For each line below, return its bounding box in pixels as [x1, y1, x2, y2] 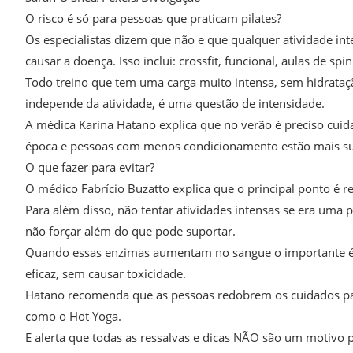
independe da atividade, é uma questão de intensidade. [25, 95, 325, 112]
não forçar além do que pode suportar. [25, 223, 236, 240]
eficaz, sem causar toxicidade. [25, 266, 186, 282]
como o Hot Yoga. [25, 308, 121, 325]
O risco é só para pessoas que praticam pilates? [25, 10, 281, 27]
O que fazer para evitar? [25, 159, 154, 176]
